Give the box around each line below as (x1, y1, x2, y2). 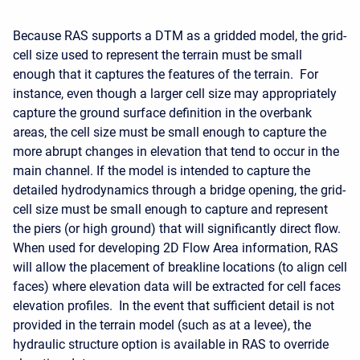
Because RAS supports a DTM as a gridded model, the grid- (13, 28, 346, 43)
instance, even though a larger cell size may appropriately (13, 86, 337, 101)
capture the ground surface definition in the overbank (13, 105, 312, 121)
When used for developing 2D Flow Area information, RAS (13, 240, 338, 256)
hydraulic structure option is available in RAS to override (13, 337, 329, 352)
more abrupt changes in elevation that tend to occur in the (13, 144, 339, 159)
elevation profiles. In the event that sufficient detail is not (13, 298, 334, 313)
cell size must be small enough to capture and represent (13, 202, 328, 217)
